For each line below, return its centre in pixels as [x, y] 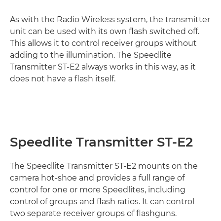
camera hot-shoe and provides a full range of [97, 178]
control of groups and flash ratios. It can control [102, 202]
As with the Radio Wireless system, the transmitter [110, 19]
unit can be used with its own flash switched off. [105, 31]
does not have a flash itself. [63, 79]
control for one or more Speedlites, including [98, 190]
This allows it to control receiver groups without [103, 43]
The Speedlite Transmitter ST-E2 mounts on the [104, 166]
